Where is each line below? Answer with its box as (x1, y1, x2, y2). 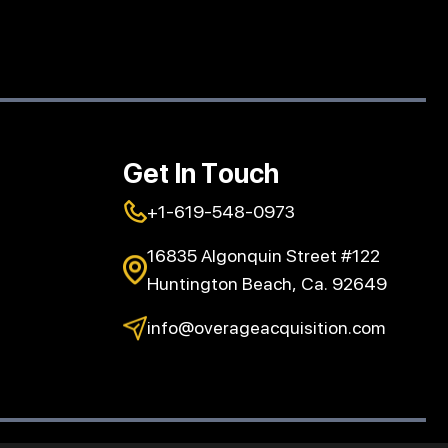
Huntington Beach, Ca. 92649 (147, 273, 388, 294)
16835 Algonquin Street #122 (147, 245, 381, 266)
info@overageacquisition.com (147, 317, 386, 338)
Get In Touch (123, 157, 280, 190)
